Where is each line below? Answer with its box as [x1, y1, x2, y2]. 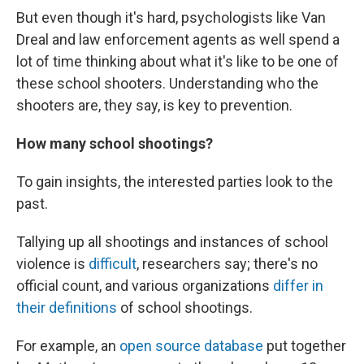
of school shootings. [117, 298, 253, 316]
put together [263, 336, 346, 354]
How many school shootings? [16, 134, 213, 152]
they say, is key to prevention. [104, 96, 292, 114]
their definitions [16, 298, 117, 316]
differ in [273, 276, 323, 294]
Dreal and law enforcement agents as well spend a [16, 30, 340, 48]
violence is [16, 254, 85, 272]
